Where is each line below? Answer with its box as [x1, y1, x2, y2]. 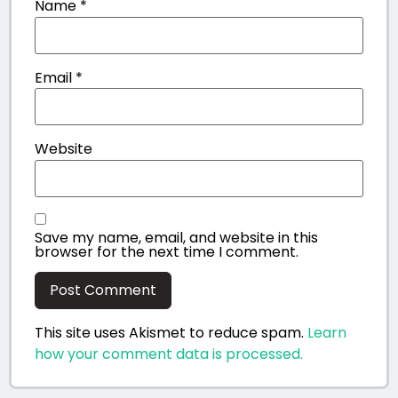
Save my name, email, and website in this [35, 227, 318, 249]
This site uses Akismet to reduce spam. [35, 322, 307, 343]
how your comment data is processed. [35, 343, 303, 364]
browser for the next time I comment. [35, 242, 298, 263]
